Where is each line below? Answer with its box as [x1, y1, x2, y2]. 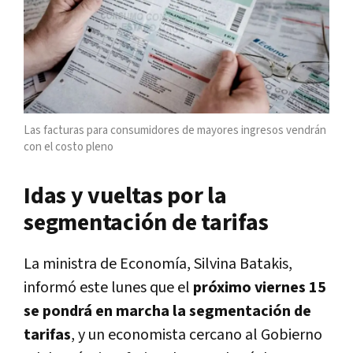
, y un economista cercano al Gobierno [71, 325, 322, 346]
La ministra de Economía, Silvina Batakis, [24, 254, 292, 275]
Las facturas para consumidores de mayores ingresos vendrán [24, 123, 326, 139]
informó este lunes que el [24, 277, 190, 299]
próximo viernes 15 [190, 277, 326, 299]
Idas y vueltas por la [24, 180, 227, 213]
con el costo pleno [24, 139, 113, 155]
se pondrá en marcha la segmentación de [24, 301, 311, 322]
